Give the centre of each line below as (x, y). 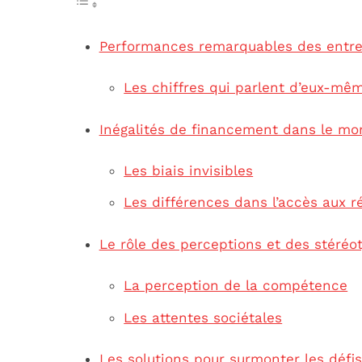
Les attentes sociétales (203, 317)
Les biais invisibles (189, 170)
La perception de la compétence (236, 286)
